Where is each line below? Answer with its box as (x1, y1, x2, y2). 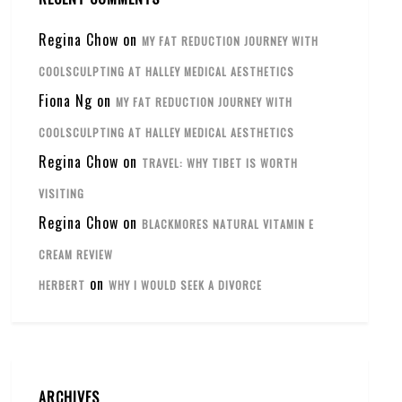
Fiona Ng (39, 90, 93, 111)
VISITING (39, 186, 85, 201)
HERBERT (39, 277, 86, 293)
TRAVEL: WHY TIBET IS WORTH (142, 155, 299, 170)
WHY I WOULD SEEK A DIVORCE (109, 277, 263, 293)
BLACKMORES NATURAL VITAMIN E (142, 216, 315, 232)
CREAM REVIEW (39, 247, 114, 262)
